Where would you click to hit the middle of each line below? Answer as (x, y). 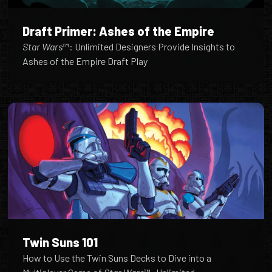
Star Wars (43, 46)
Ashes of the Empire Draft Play (85, 61)
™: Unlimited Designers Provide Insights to (149, 46)
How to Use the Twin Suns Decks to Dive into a (117, 257)
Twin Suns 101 (60, 242)
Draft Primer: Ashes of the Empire (119, 31)
